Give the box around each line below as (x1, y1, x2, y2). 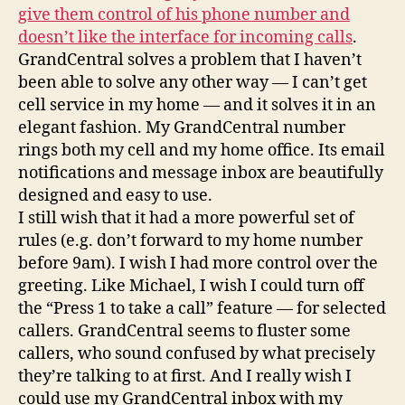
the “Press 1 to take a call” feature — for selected (18, 297, 386, 319)
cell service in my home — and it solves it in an (18, 94, 376, 116)
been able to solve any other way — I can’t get (18, 71, 367, 93)
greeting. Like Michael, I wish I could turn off (18, 275, 364, 297)
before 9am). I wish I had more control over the (18, 252, 378, 274)
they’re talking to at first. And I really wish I (18, 365, 352, 387)
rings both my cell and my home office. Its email (18, 139, 385, 161)
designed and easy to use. (18, 184, 212, 206)
